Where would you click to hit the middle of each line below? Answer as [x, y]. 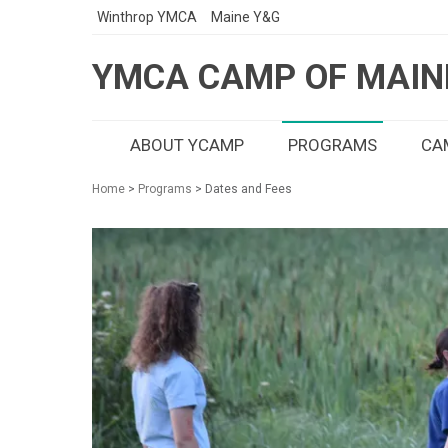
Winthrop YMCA [147, 17]
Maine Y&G [245, 17]
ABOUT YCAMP [186, 144]
